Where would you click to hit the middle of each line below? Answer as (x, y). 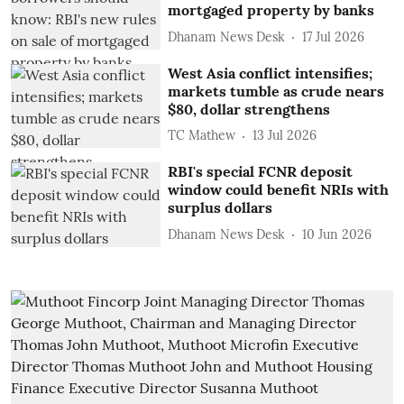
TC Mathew (202, 136)
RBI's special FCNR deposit (261, 172)
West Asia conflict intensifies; (271, 73)
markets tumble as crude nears (276, 91)
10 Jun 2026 (337, 234)
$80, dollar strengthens (249, 109)
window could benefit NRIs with (279, 190)
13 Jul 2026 (285, 136)
